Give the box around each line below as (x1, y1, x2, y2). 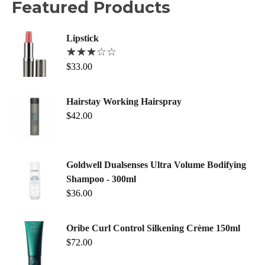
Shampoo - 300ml (66, 174, 136, 185)
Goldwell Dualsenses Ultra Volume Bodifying (66, 160, 246, 170)
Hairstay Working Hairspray (66, 96, 182, 107)
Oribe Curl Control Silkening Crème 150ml (66, 223, 240, 234)
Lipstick (66, 33, 99, 44)
